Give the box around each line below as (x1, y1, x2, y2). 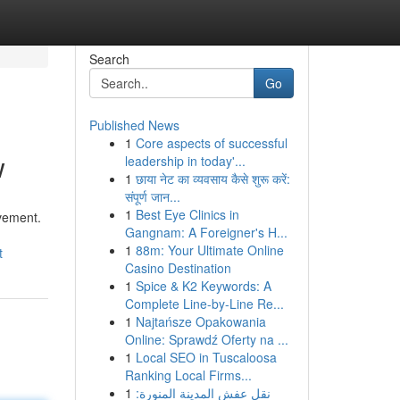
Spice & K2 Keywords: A (135, 277, 271, 295)
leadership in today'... (124, 152, 246, 170)
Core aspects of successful (135, 134, 287, 152)
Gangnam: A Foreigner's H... (124, 223, 287, 241)
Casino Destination (124, 259, 231, 277)
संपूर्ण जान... (124, 187, 180, 205)
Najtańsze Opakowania (135, 312, 266, 330)
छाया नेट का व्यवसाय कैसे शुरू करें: (135, 170, 290, 187)
